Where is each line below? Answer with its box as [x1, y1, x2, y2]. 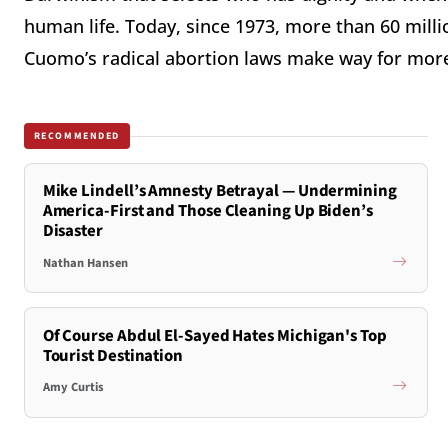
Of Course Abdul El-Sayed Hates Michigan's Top [42, 323, 387, 348]
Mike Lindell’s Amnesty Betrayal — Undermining [42, 179, 397, 204]
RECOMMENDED [33, 128, 121, 143]
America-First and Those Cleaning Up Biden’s [42, 199, 373, 224]
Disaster [42, 219, 103, 244]
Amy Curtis [42, 378, 104, 397]
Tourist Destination [42, 343, 183, 368]
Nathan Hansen [42, 253, 128, 272]
